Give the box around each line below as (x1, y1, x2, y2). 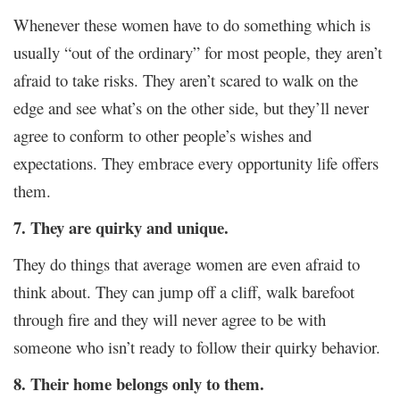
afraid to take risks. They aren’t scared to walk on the (13, 68, 358, 91)
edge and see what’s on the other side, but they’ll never (13, 96, 369, 119)
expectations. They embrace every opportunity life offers (13, 151, 379, 174)
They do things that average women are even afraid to (13, 252, 360, 275)
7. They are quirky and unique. (13, 214, 229, 239)
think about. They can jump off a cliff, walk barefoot (13, 279, 354, 303)
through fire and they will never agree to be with (13, 307, 326, 330)
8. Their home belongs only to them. (13, 371, 264, 396)
